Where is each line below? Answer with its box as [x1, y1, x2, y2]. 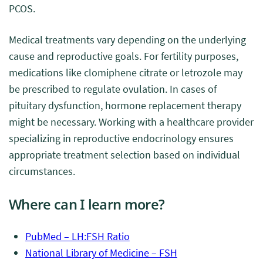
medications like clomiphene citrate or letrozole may [9, 66, 242, 79]
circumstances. [9, 164, 75, 178]
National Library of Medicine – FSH [25, 246, 177, 259]
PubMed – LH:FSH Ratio [25, 230, 130, 243]
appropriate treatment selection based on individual [9, 148, 240, 161]
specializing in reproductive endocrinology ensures [9, 131, 234, 145]
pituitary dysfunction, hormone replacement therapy [9, 99, 241, 112]
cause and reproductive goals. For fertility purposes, [9, 49, 238, 63]
